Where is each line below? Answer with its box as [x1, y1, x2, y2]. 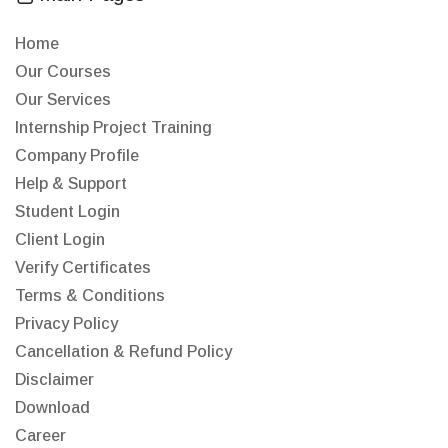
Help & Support [15, 175, 127, 192]
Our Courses [15, 63, 111, 80]
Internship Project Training [15, 119, 212, 136]
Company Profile [15, 147, 139, 164]
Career [15, 427, 66, 444]
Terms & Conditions [15, 287, 165, 304]
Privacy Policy [15, 315, 118, 332]
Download [15, 399, 90, 416]
